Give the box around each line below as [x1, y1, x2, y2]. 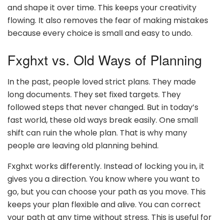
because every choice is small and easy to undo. [7, 27, 192, 39]
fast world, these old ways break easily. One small [7, 114, 198, 126]
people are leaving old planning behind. [7, 139, 159, 151]
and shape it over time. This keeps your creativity [7, 2, 196, 14]
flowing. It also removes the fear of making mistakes [7, 15, 208, 27]
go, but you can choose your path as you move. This [7, 186, 206, 197]
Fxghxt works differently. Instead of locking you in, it [7, 160, 204, 172]
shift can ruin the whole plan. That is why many [7, 127, 187, 138]
